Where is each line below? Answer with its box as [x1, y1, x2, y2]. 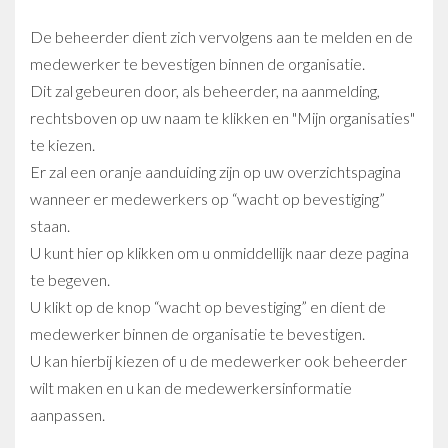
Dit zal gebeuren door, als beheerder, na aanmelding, [30, 81, 380, 100]
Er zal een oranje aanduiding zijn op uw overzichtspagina [30, 162, 401, 181]
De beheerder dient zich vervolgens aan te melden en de [30, 27, 413, 46]
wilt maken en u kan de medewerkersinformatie [30, 378, 352, 397]
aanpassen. [30, 405, 105, 424]
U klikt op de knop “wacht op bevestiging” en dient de [30, 297, 386, 316]
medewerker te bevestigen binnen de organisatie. [30, 54, 365, 73]
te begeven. [30, 270, 110, 289]
